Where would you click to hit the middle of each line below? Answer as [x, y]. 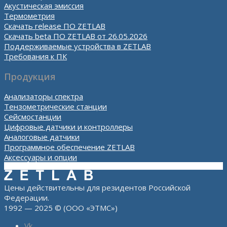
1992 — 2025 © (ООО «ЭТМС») [61, 208]
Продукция [30, 76]
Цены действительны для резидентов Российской [97, 188]
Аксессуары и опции [41, 157]
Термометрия [29, 16]
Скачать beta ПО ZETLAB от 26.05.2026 [76, 36]
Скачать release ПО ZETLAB [55, 26]
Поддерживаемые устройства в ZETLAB [78, 46]
